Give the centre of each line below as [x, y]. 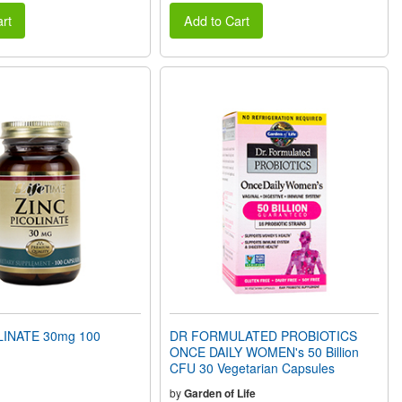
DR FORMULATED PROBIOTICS [264, 336]
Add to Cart [216, 21]
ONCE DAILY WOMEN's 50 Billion [265, 352]
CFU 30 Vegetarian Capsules [253, 368]
